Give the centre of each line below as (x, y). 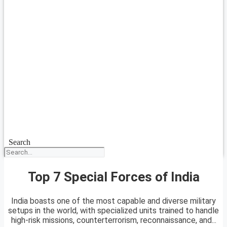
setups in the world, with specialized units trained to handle (113, 211)
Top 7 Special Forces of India (113, 177)
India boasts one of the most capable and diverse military (113, 201)
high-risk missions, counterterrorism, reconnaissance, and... (113, 220)
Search (19, 142)
